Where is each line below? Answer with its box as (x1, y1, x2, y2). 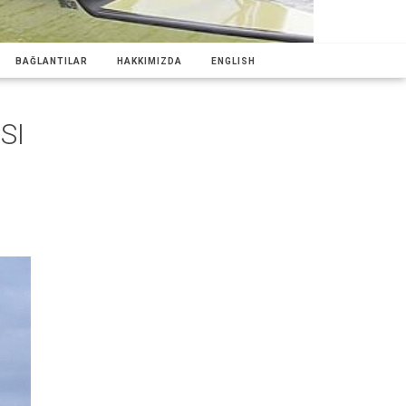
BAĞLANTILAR (15, 55, 88, 66)
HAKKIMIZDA (117, 55, 182, 66)
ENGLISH (211, 55, 256, 66)
